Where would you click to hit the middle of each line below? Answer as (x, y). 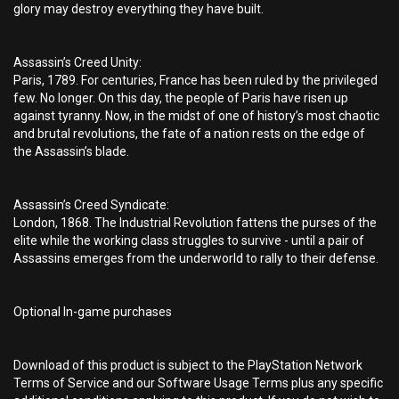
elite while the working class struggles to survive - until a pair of (189, 240)
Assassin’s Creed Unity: (77, 62)
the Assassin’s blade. (71, 151)
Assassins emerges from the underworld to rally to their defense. (196, 258)
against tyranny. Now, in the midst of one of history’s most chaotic (196, 116)
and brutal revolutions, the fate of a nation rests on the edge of (189, 134)
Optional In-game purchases (93, 312)
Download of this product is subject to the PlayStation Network (188, 365)
